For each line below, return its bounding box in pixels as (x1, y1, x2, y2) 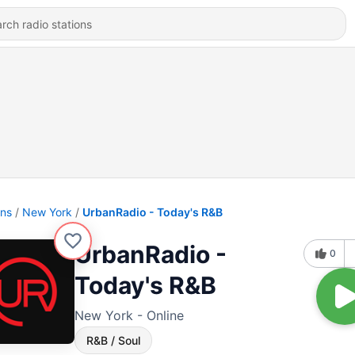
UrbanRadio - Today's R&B (82, 205, 223, 219)
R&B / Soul (86, 334, 140, 347)
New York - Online (74, 307, 184, 323)
